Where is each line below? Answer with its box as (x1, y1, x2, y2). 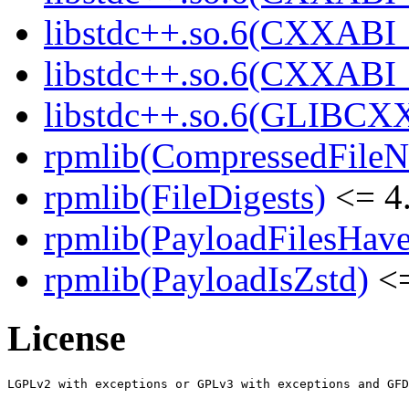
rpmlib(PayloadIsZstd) (44, 259, 369, 299)
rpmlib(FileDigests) (44, 177, 326, 217)
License (7, 318, 126, 360)
